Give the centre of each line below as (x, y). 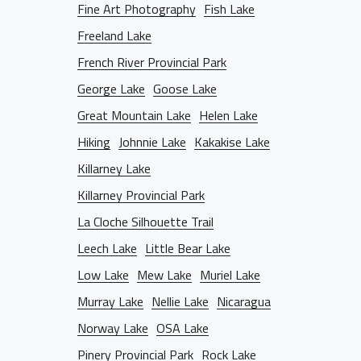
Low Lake (103, 275)
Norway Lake (113, 328)
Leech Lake (107, 248)
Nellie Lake (180, 301)
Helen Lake (228, 115)
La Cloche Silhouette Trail (145, 222)
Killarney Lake (114, 168)
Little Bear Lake (188, 248)
